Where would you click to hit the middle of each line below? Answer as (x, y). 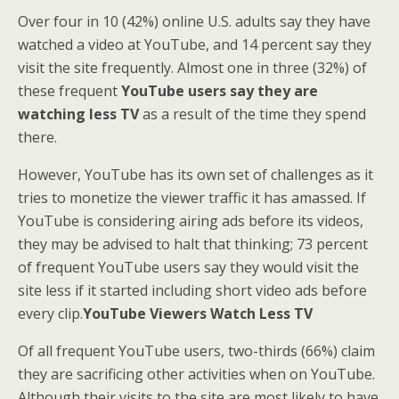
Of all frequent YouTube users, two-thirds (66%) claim (196, 351)
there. (37, 137)
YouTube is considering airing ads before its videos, (191, 221)
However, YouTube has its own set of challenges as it (195, 175)
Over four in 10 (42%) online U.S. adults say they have (194, 21)
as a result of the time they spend (252, 114)
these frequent (69, 91)
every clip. (50, 313)
